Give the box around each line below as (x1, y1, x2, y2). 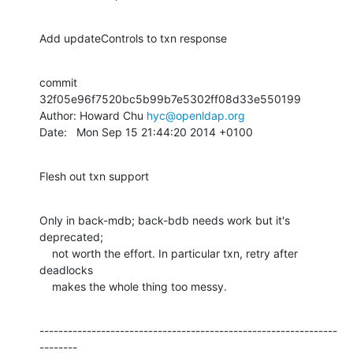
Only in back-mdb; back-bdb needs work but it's (39, 213, 290, 227)
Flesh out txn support (39, 169, 149, 183)
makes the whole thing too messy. (52, 279, 227, 293)
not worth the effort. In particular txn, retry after (39, 246, 52, 260)
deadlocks (39, 262, 93, 277)
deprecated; (39, 229, 103, 243)
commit (39, 75, 77, 89)
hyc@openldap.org (147, 108, 245, 122)
